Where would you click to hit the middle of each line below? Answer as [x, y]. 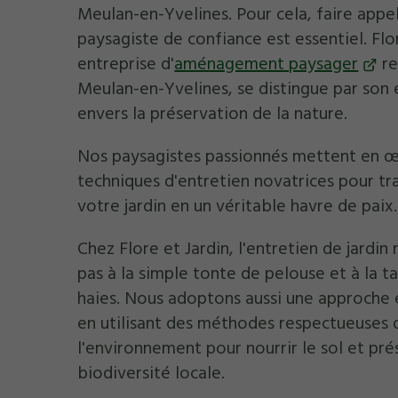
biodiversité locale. [151, 374]
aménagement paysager [267, 64]
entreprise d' [126, 64]
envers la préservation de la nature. [213, 114]
